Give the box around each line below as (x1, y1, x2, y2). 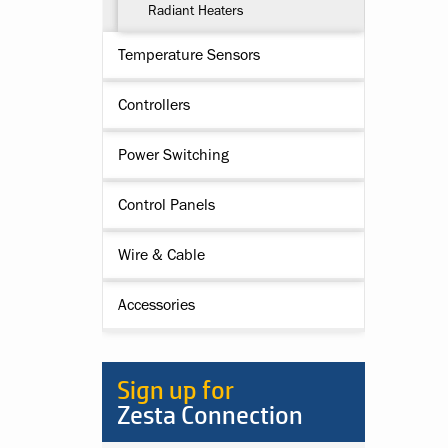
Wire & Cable (118, 247, 205, 263)
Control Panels (118, 197, 215, 213)
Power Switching (118, 147, 229, 163)
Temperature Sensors (118, 47, 260, 63)
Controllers (118, 97, 190, 113)
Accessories (118, 297, 195, 313)
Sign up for (117, 373, 234, 406)
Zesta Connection (117, 398, 303, 431)
